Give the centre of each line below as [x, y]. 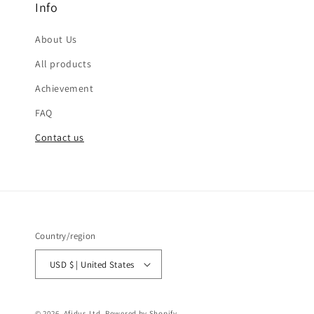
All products [63, 64]
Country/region [66, 236]
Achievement [64, 88]
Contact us [60, 137]
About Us [56, 39]
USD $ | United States [102, 264]
